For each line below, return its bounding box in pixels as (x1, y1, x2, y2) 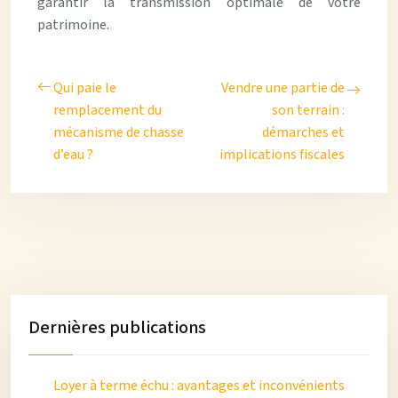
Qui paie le (53, 78, 116, 98)
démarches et (262, 123, 345, 142)
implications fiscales (219, 145, 345, 164)
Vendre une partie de (221, 78, 345, 98)
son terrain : (272, 100, 345, 120)
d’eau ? (53, 145, 93, 164)
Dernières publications (28, 315, 206, 340)
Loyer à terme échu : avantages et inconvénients (53, 376, 345, 395)
